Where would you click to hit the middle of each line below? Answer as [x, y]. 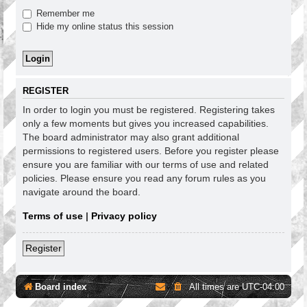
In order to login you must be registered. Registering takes [149, 110]
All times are [216, 286]
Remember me [64, 13]
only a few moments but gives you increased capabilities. [146, 124]
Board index [61, 286]
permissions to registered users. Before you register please [151, 151]
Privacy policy [124, 216]
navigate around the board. [82, 192]
